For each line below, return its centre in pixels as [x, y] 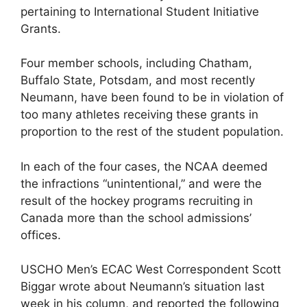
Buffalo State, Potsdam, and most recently [138, 80]
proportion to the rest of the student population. [152, 132]
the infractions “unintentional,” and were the [141, 183]
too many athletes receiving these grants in [139, 114]
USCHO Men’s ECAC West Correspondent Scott [151, 269]
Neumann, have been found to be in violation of [152, 97]
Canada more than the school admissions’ [136, 218]
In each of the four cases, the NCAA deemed [144, 166]
